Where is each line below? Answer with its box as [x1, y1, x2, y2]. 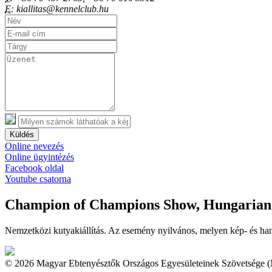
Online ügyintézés [5, 152, 74, 163]
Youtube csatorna [5, 174, 71, 185]
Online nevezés [5, 141, 64, 152]
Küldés [10, 130, 34, 140]
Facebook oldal [5, 163, 64, 174]
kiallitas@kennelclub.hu [14, 4, 109, 15]
